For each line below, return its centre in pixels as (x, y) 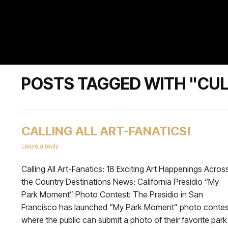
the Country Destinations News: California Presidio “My (120, 182)
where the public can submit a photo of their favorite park (124, 220)
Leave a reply (40, 146)
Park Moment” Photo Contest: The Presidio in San (112, 194)
